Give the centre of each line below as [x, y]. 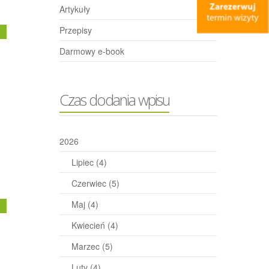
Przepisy [75, 30]
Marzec [86, 246]
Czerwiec [90, 183]
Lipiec [83, 162]
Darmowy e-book [92, 51]
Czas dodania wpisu [114, 100]
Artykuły [74, 9]
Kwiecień [89, 225]
